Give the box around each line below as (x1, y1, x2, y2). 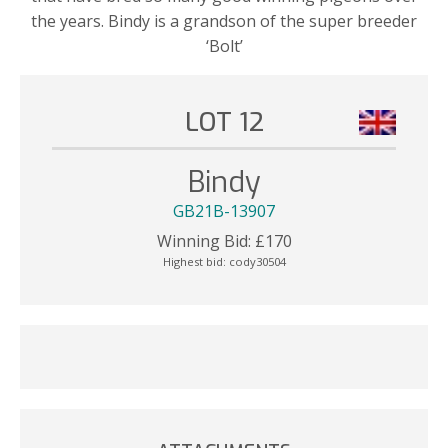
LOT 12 (184, 104, 264, 139)
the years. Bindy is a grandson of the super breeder (31, 9, 417, 32)
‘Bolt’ (205, 34, 243, 57)
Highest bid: (162, 253, 229, 269)
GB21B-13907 (173, 200, 275, 223)
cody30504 (228, 253, 286, 269)
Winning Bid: (156, 229, 251, 252)
